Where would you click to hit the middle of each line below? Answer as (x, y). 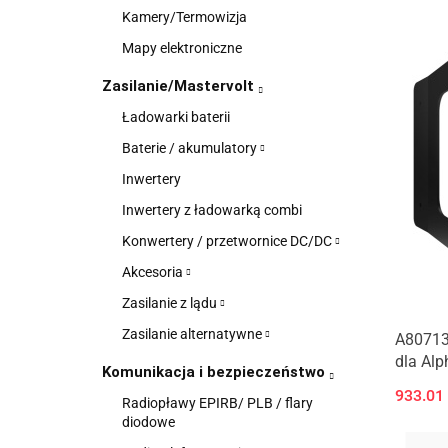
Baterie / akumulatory (191, 148)
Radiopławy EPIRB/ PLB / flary (217, 403)
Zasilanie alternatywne (193, 334)
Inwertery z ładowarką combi (212, 210)
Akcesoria (154, 272)
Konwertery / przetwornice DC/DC (228, 241)
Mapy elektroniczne (182, 48)
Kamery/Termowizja (184, 17)
